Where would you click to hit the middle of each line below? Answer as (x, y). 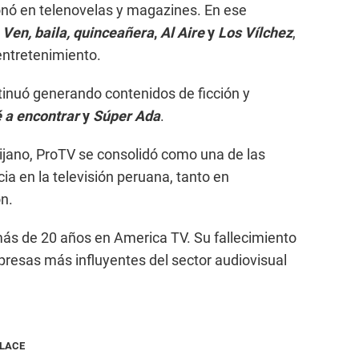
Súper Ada (127, 116)
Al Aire (182, 33)
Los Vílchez (255, 33)
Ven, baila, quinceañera (78, 33)
